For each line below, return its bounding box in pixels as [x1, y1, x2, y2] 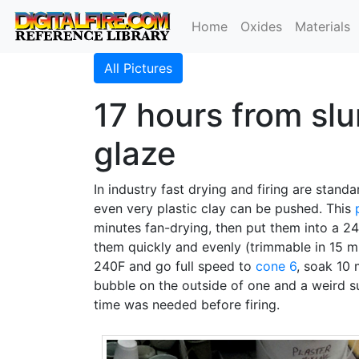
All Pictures [104, 60, 172, 76]
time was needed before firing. [94, 296, 280, 313]
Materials [295, 18, 351, 34]
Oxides [240, 18, 283, 34]
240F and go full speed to [94, 258, 256, 274]
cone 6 [256, 258, 296, 274]
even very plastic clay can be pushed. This [94, 200, 355, 216]
